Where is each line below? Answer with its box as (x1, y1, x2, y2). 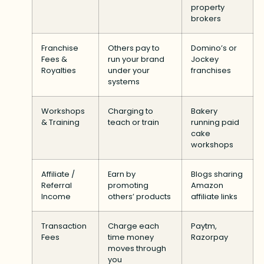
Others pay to (108, 42, 160, 54)
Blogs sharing (191, 168, 243, 180)
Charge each (108, 220, 160, 232)
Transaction (41, 220, 87, 232)
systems (108, 75, 140, 87)
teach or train (108, 116, 160, 128)
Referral (41, 179, 72, 191)
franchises (191, 64, 232, 76)
